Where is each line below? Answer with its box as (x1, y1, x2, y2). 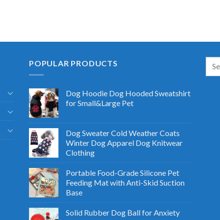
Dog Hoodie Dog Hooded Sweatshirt (65, 88, 191, 98)
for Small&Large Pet (65, 98, 134, 108)
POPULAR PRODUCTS (28, 58, 118, 68)
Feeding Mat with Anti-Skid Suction (65, 178, 185, 188)
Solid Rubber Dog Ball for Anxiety (65, 208, 180, 218)
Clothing (65, 148, 95, 158)
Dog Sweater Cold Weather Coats (65, 128, 180, 138)
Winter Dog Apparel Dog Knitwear (65, 138, 183, 148)
